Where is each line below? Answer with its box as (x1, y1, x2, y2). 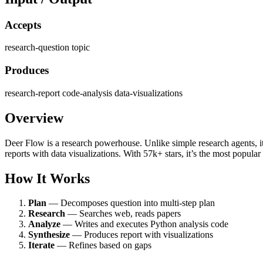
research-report (5, 87, 62, 98)
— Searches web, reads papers (65, 208, 181, 219)
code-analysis (62, 87, 114, 98)
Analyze (28, 219, 60, 230)
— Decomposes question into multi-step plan (46, 198, 215, 208)
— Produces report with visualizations (70, 230, 213, 240)
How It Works (5, 170, 90, 186)
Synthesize (28, 230, 70, 240)
